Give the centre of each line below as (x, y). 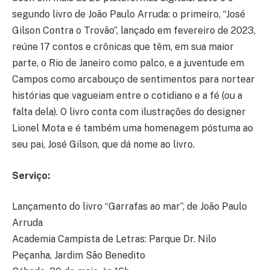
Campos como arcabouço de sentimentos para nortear (133, 80)
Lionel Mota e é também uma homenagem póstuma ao (133, 128)
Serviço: (31, 175)
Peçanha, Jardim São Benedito (79, 256)
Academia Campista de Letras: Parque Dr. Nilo (114, 239)
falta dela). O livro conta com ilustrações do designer (129, 112)
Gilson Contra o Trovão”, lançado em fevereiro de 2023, (134, 31)
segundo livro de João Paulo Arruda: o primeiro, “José (129, 14)
